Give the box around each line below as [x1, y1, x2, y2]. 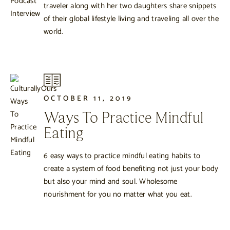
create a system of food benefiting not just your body [44, 162, 219, 175]
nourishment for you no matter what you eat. [44, 187, 192, 201]
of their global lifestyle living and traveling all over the [44, 12, 219, 26]
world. [44, 25, 64, 39]
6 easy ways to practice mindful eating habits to [44, 149, 200, 162]
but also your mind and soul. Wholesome [44, 175, 178, 188]
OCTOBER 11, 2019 [44, 92, 132, 105]
